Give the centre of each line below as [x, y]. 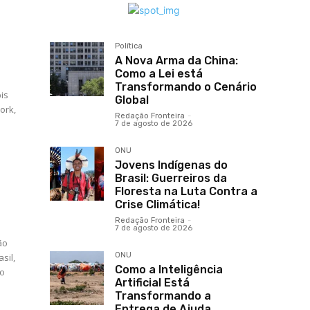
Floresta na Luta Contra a [186, 192]
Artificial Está [152, 283]
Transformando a [163, 296]
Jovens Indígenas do [171, 165]
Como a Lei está [159, 74]
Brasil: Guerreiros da [171, 179]
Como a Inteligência [169, 270]
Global [132, 100]
